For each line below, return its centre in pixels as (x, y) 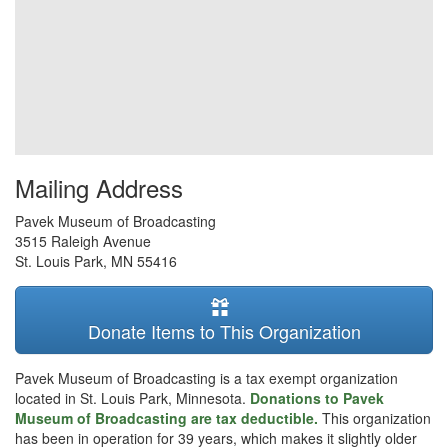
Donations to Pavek (317, 398)
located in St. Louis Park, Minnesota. (132, 398)
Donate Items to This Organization (224, 331)
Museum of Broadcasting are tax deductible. (168, 418)
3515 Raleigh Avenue (83, 241)
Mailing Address (99, 187)
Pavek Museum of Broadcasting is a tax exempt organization (206, 378)
